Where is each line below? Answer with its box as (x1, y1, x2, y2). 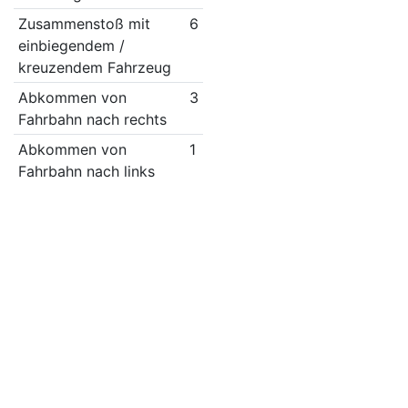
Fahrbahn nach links (17, 162, 155, 180)
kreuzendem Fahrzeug (17, 58, 171, 76)
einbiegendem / (17, 36, 125, 55)
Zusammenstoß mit (17, 15, 150, 33)
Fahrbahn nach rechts (17, 110, 167, 128)
